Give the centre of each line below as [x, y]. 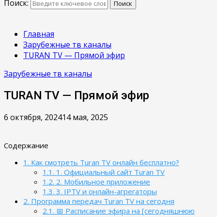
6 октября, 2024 [33, 117]
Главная [39, 34]
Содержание [26, 145]
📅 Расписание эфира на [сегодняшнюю [124, 210]
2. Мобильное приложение [102, 181]
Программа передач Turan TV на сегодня [102, 201]
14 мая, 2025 [85, 117]
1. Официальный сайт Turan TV [109, 172]
